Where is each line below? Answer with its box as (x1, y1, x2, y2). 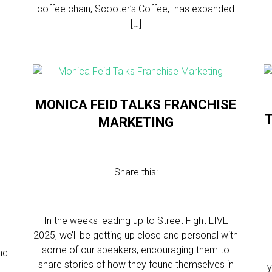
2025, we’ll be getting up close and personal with (33, 229, 239, 241)
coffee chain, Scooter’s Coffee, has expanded (37, 3, 235, 15)
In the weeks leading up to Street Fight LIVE (43, 215, 228, 226)
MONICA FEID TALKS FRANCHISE (35, 97, 237, 112)
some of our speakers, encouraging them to (42, 244, 230, 256)
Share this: (114, 166, 158, 178)
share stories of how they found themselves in (38, 259, 234, 270)
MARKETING (98, 115, 174, 130)
